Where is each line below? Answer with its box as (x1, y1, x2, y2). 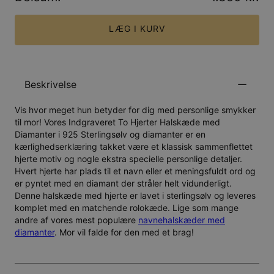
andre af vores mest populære (15, 215, 138, 226)
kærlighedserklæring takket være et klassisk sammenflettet (15, 141, 253, 152)
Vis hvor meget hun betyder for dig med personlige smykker (15, 105, 256, 116)
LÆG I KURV (109, 23, 165, 34)
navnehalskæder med (138, 215, 225, 226)
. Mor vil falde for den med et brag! (54, 227, 194, 238)
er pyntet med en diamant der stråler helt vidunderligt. (15, 178, 232, 189)
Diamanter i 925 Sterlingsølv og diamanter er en (15, 129, 206, 140)
